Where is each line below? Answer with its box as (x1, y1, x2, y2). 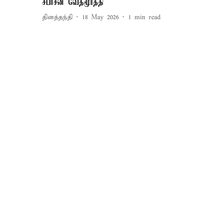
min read (135, 13, 161, 22)
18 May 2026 (82, 13, 119, 22)
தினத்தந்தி (42, 13, 73, 22)
